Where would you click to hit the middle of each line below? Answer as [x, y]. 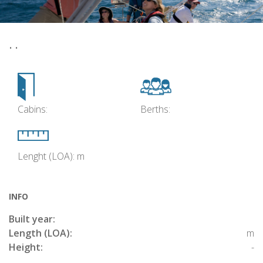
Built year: [32, 219]
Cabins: [33, 109]
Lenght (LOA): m [51, 156]
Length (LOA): [41, 233]
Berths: [155, 109]
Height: [26, 247]
